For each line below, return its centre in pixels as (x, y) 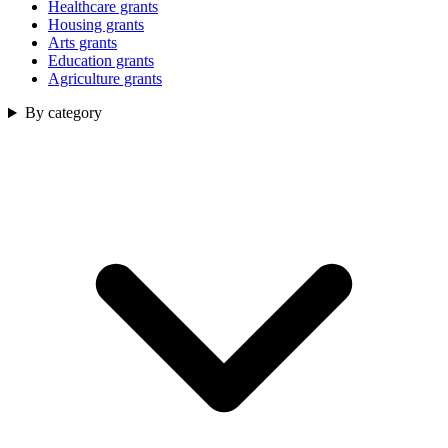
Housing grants (96, 25)
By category (63, 113)
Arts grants (82, 43)
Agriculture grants (105, 79)
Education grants (101, 61)
